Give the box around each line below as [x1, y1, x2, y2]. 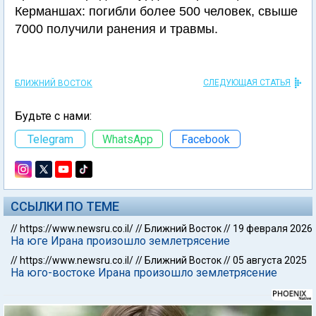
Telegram [27, 132, 73, 146]
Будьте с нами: [15, 109, 92, 123]
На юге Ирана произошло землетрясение [11, 234, 230, 248]
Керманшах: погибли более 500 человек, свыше [15, 4, 298, 18]
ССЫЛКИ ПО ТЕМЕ [11, 199, 119, 214]
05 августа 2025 [233, 255, 307, 266]
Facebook [181, 132, 230, 146]
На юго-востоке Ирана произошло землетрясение [11, 266, 277, 279]
